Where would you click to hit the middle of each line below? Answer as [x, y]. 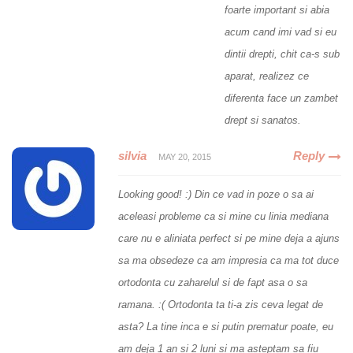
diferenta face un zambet [281, 98]
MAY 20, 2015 [185, 156]
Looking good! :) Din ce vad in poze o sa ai [216, 194]
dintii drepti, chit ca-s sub [282, 54]
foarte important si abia [277, 9]
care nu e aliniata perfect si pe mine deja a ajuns [229, 238]
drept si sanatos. [263, 120]
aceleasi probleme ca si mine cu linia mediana [223, 216]
